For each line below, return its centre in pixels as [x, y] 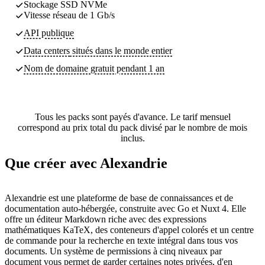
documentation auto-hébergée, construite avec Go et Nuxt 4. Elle [125, 208]
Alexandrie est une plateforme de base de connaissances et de [119, 198]
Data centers [47, 50]
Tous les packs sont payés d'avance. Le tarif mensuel [132, 117]
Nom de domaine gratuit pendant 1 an [94, 68]
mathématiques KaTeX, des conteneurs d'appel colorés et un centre [129, 230]
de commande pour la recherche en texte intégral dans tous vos [121, 240]
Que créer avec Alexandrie [86, 163]
